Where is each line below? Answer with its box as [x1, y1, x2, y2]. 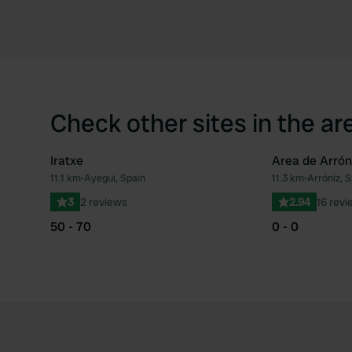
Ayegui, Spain [84, 171, 145, 185]
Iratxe [50, 152, 83, 169]
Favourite [240, 177, 295, 193]
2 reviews [80, 195, 127, 209]
